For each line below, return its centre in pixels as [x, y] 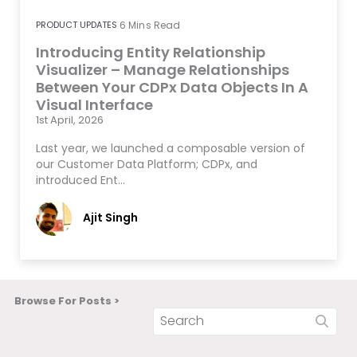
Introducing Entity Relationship [151, 52]
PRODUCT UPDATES [76, 24]
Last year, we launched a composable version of [171, 148]
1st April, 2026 [70, 120]
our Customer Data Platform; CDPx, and [147, 164]
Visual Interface [94, 104]
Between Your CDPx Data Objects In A [172, 87]
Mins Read [155, 25]
